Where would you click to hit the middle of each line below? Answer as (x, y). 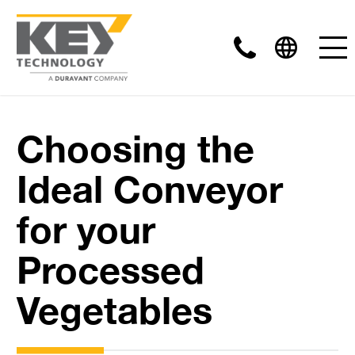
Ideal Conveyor (149, 189)
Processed (110, 269)
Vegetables (114, 310)
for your (86, 229)
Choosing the (135, 148)
